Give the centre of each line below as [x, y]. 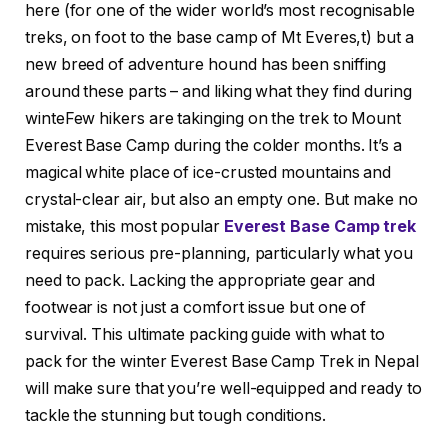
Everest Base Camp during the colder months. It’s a [214, 146]
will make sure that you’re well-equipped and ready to [223, 389]
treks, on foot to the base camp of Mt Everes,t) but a [219, 38]
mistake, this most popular [124, 227]
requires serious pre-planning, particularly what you [219, 254]
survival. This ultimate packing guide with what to [205, 335]
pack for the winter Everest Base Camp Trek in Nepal [222, 362]
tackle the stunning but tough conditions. [175, 416]
